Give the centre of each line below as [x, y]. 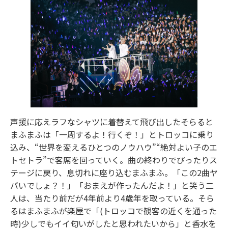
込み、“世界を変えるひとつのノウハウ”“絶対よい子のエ [114, 147]
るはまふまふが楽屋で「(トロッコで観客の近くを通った [113, 211]
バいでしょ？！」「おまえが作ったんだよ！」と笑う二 [112, 186]
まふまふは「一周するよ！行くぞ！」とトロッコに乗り [112, 135]
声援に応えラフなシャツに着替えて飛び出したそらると [112, 122]
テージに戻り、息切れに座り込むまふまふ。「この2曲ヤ [114, 173]
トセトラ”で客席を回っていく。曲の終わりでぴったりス [114, 160]
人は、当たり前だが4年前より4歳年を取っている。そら [112, 198]
